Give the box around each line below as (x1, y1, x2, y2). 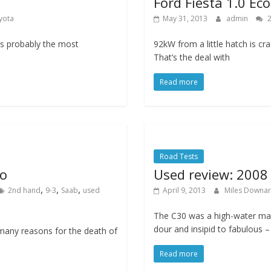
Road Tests (159, 151, 198, 162)
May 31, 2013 (162, 13, 207, 24)
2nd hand (8, 185, 41, 195)
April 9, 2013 (162, 185, 206, 195)
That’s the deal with (153, 51, 230, 63)
